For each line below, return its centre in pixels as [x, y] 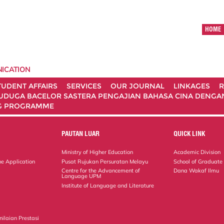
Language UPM [81, 176]
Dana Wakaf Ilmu [196, 171]
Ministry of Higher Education [97, 152]
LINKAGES [192, 86]
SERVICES [84, 86]
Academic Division [197, 152]
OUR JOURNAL [137, 86]
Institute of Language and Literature [108, 186]
